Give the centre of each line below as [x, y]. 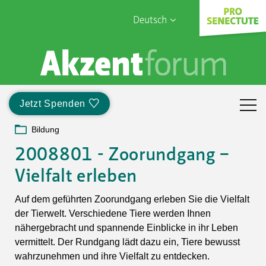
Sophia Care [50, 65]
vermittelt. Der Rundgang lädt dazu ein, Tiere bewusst [127, 242]
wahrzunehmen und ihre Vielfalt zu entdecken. [112, 256]
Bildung [45, 129]
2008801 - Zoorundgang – [123, 155]
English [154, 51]
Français [154, 70]
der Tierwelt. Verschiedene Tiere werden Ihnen [113, 213]
